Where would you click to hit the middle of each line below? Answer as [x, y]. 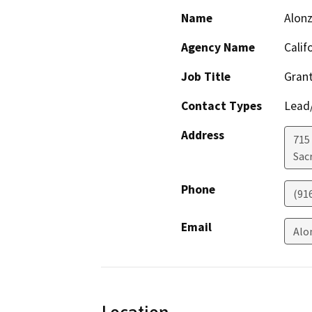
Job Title [206, 77]
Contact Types [221, 106]
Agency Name [218, 48]
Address [203, 135]
